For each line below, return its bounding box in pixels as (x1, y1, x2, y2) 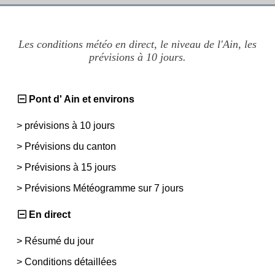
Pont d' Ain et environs (29, 93, 134, 104)
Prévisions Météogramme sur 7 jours (25, 182, 184, 193)
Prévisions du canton (25, 141, 116, 152)
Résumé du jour (25, 235, 94, 246)
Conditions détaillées (25, 256, 117, 267)
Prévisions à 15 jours (25, 161, 116, 172)
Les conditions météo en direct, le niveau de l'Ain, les (18, 37, 257, 50)
